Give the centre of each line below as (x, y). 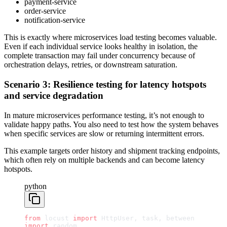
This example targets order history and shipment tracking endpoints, (112, 150)
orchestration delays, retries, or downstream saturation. (91, 65)
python (35, 186)
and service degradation (54, 95)
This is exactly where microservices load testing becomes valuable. (110, 37)
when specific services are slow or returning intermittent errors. (104, 133)
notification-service (55, 20)
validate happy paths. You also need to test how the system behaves (111, 124)
